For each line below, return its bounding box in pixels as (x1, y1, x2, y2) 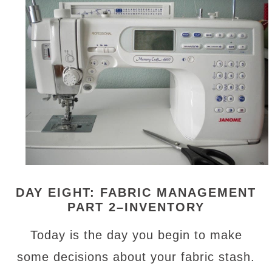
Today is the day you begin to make (30, 228, 242, 242)
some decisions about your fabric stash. (17, 250, 255, 263)
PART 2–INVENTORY (67, 200, 205, 214)
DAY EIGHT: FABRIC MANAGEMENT (16, 186, 256, 199)
